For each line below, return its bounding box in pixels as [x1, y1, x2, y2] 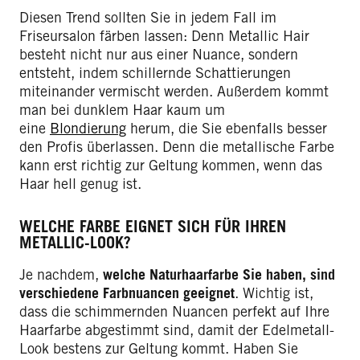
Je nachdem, [19, 266, 103, 284]
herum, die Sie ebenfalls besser [126, 120, 327, 137]
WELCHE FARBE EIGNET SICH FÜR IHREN [19, 217, 286, 237]
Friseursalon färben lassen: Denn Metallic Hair [19, 27, 309, 45]
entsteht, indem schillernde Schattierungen [19, 64, 291, 82]
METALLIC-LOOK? [19, 233, 131, 253]
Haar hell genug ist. [19, 175, 141, 193]
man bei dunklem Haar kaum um [19, 101, 225, 119]
